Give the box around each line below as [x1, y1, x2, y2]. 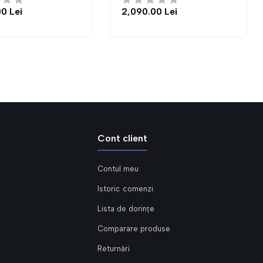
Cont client [97, 133, 147, 144]
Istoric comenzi [97, 184, 153, 193]
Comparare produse [97, 224, 170, 233]
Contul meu [97, 164, 139, 173]
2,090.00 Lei [2, 6, 59, 17]
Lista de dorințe [97, 204, 154, 213]
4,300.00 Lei [157, 6, 214, 17]
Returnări [97, 244, 130, 253]
